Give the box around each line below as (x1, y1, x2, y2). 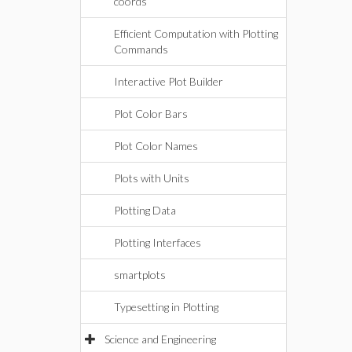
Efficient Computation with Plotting (114, 27, 278, 40)
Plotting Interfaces (114, 236, 201, 249)
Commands (114, 42, 168, 56)
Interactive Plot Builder (114, 75, 223, 88)
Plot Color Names (114, 139, 198, 152)
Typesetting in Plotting (114, 300, 218, 313)
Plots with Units (114, 171, 189, 185)
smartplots (114, 268, 166, 281)
